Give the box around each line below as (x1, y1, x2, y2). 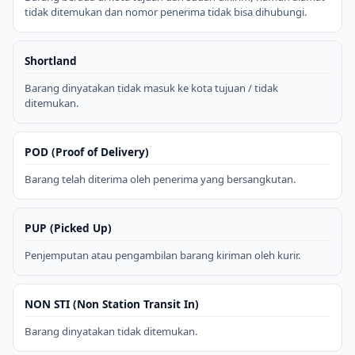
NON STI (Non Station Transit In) (25, 296, 199, 311)
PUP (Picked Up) (25, 219, 112, 235)
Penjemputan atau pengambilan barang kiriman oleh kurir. (25, 247, 301, 262)
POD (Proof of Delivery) (25, 143, 149, 159)
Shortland (25, 52, 77, 68)
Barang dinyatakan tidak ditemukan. (25, 323, 198, 338)
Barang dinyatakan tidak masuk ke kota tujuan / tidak (25, 80, 278, 95)
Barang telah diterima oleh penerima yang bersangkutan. (25, 171, 296, 186)
